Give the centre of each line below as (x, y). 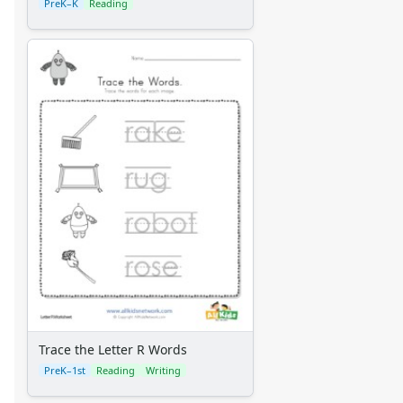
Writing (163, 371)
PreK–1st (65, 371)
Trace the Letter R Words (113, 350)
